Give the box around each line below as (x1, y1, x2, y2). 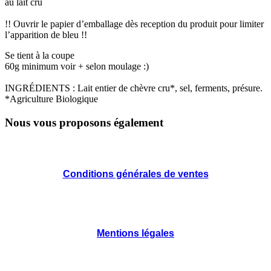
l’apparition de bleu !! (5, 29, 87, 40)
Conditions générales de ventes (62, 168, 209, 179)
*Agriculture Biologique (5, 93, 98, 104)
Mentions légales (97, 227, 174, 238)
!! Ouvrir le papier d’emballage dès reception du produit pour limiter (5, 18, 264, 29)
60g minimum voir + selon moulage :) (5, 60, 149, 71)
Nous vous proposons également (5, 116, 163, 129)
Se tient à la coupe (5, 50, 77, 60)
